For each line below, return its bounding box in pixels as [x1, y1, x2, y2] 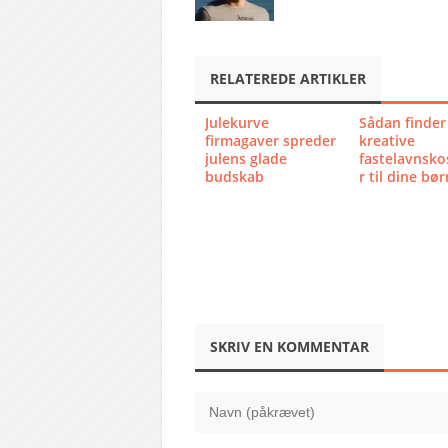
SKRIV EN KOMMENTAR [209, 337, 369, 356]
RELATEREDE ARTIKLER [209, 69, 366, 88]
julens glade [204, 149, 287, 168]
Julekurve [204, 113, 269, 132]
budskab [204, 167, 264, 186]
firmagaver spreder [204, 131, 336, 150]
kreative [358, 131, 415, 150]
